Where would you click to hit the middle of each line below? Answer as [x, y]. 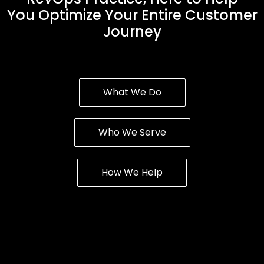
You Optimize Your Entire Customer [132, 15]
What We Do [132, 92]
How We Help [132, 172]
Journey [132, 31]
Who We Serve [132, 132]
